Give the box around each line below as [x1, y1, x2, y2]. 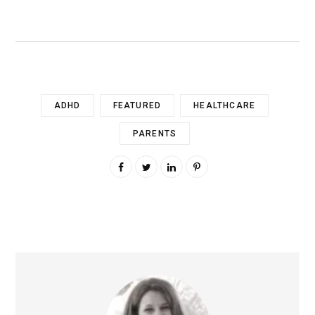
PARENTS [132, 128, 177, 139]
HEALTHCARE [193, 100, 256, 110]
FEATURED [112, 100, 162, 110]
